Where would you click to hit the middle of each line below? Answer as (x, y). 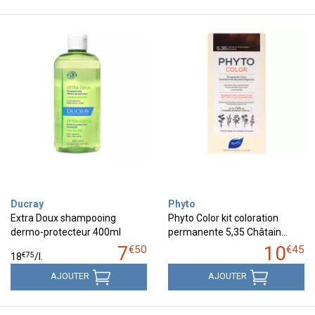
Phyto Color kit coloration (223, 218)
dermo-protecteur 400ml (66, 232)
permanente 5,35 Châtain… (228, 232)
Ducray (27, 204)
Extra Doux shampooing (63, 218)
